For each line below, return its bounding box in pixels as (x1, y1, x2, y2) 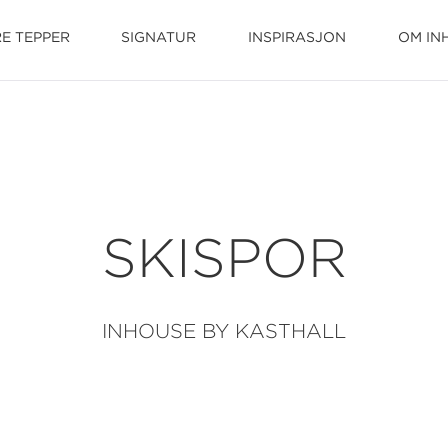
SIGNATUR (121, 28, 196, 46)
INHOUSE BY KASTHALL (102, 318, 346, 343)
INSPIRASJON (248, 28, 346, 46)
